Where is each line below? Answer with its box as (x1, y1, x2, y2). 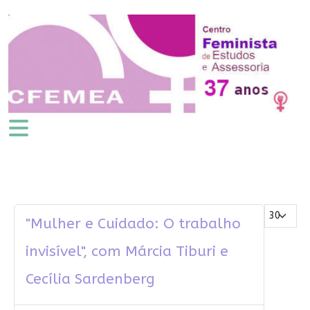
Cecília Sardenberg (25, 271, 155, 289)
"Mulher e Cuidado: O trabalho (25, 215, 241, 233)
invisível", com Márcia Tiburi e (25, 243, 228, 261)
